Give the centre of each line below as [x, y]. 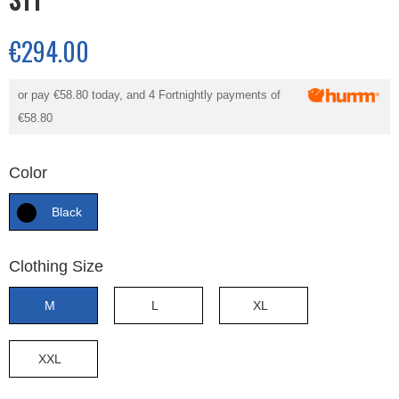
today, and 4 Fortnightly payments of [184, 95]
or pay [36, 95]
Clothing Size [56, 266]
